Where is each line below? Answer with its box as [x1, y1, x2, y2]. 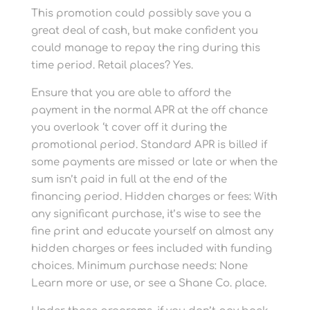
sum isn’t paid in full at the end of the [30, 174, 227, 185]
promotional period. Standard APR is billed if [30, 139, 267, 151]
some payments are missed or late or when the [30, 156, 277, 168]
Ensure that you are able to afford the [30, 87, 231, 99]
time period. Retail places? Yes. [30, 60, 193, 71]
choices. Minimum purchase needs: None [30, 260, 248, 272]
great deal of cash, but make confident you [30, 25, 258, 37]
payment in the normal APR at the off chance [30, 104, 268, 116]
